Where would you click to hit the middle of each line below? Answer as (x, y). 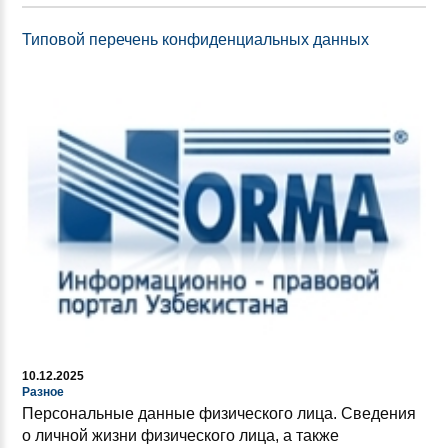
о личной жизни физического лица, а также (180, 436)
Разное (43, 392)
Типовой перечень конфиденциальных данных (195, 40)
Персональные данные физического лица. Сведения (219, 414)
